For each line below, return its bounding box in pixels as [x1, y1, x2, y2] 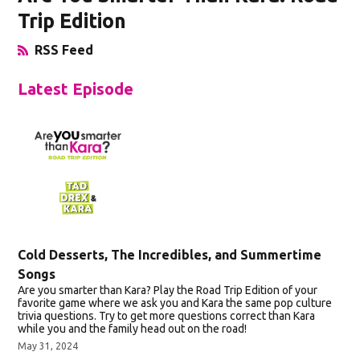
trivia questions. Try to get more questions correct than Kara [18, 309, 316, 322]
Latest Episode [18, 79, 134, 98]
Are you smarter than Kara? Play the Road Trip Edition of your [18, 283, 318, 297]
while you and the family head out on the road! [18, 321, 247, 335]
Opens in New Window [18, 51, 157, 67]
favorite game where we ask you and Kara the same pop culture [18, 296, 333, 309]
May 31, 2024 [18, 340, 79, 351]
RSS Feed [35, 43, 94, 57]
